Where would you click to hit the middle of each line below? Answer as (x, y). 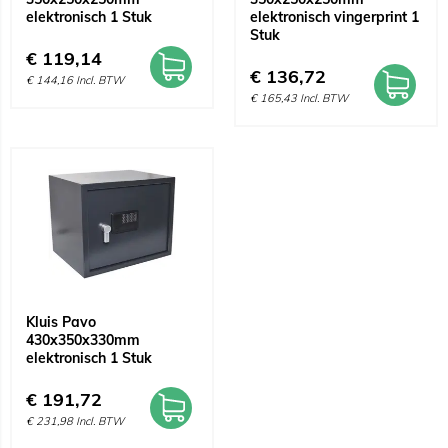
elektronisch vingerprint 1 (334, 17)
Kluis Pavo (61, 322)
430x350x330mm (83, 340)
